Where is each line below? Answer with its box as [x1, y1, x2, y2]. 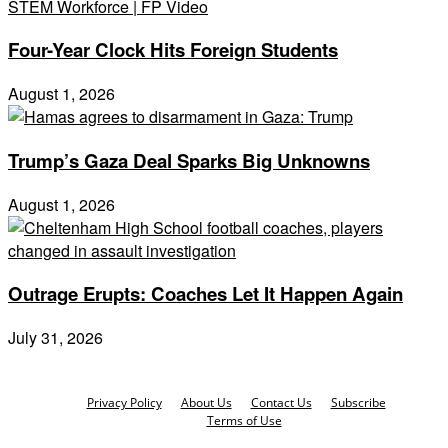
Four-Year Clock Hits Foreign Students [8, 36, 338, 64]
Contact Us [250, 393, 312, 411]
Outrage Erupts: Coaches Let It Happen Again [8, 280, 403, 308]
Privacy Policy [86, 393, 162, 411]
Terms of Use [206, 411, 282, 429]
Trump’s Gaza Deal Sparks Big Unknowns [8, 146, 370, 174]
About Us [180, 393, 232, 411]
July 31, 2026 [8, 325, 103, 349]
